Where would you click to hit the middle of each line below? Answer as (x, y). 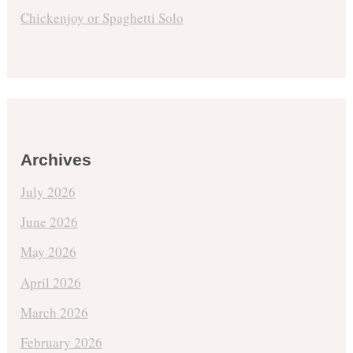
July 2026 (48, 191)
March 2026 (54, 312)
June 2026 (49, 222)
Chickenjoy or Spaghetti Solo (102, 17)
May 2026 (48, 252)
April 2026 (50, 282)
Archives (56, 159)
